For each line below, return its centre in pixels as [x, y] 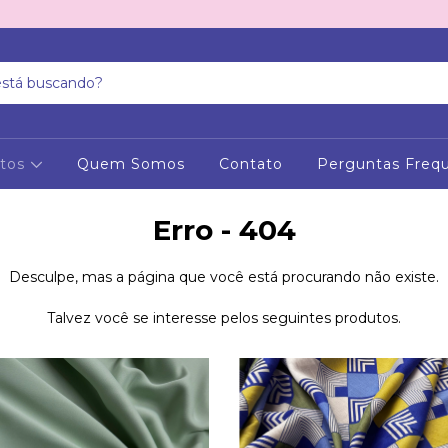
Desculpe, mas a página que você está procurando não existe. [224, 277]
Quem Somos [130, 164]
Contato [250, 164]
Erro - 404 [224, 230]
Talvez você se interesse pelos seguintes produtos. [224, 318]
